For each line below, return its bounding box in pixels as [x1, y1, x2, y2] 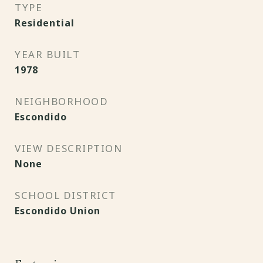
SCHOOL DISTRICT [15, 188, 116, 202]
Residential [15, 16, 75, 29]
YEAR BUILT [15, 48, 80, 61]
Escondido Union [15, 204, 100, 217]
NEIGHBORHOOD [15, 95, 108, 108]
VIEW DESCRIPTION [15, 141, 122, 155]
